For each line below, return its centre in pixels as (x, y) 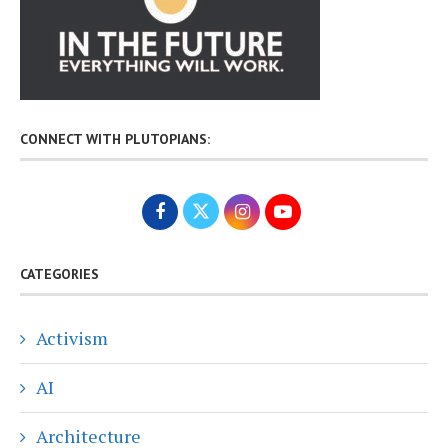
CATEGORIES (59, 273)
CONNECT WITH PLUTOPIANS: (115, 138)
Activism (72, 337)
